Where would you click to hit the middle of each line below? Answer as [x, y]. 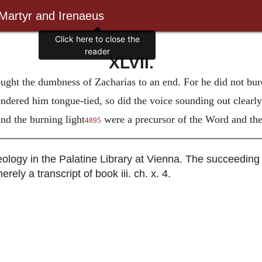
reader [97, 51]
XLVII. [131, 63]
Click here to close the [97, 39]
